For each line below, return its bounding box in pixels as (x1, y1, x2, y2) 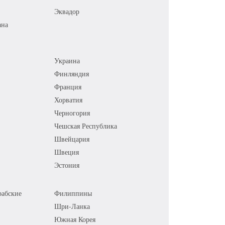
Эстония (54, 160, 80, 170)
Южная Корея (54, 214, 96, 224)
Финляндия (54, 69, 89, 78)
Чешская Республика (54, 121, 118, 131)
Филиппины (54, 188, 92, 198)
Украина (54, 56, 80, 65)
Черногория (54, 108, 90, 118)
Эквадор (54, 7, 80, 16)
